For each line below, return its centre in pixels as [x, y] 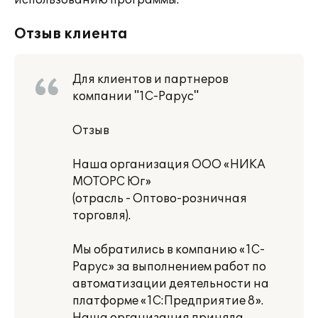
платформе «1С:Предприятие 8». [168, 301]
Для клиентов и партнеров [150, 79]
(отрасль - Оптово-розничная [160, 199]
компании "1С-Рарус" [136, 97]
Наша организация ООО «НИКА [169, 165]
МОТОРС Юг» [112, 182]
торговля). [102, 216]
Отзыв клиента [71, 34]
